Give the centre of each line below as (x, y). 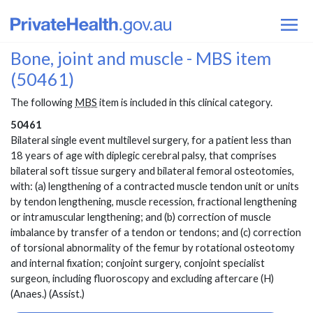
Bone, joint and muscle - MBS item (141, 58)
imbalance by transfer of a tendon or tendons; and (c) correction (156, 233)
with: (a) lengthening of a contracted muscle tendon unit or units (155, 187)
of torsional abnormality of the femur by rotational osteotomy (153, 248)
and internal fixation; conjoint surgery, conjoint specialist (138, 263)
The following (43, 103)
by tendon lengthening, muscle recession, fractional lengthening (154, 202)
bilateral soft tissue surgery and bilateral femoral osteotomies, (152, 171)
